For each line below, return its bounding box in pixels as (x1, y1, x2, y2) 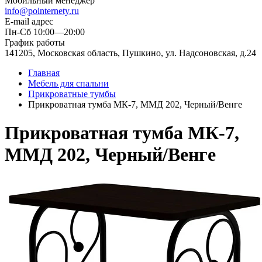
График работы (5, 37, 65, 47)
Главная (28, 68, 60, 78)
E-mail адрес (5, 16, 53, 26)
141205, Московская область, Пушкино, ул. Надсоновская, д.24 (5, 48, 256, 58)
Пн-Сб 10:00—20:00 (5, 27, 85, 37)
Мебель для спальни (28, 78, 109, 88)
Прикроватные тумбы (28, 89, 116, 99)
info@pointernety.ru (5, 6, 79, 16)
